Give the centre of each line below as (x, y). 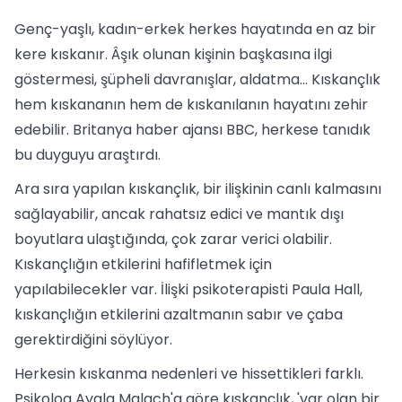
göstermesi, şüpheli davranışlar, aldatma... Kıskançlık (197, 79)
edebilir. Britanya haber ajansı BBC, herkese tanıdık (192, 130)
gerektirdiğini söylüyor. (93, 340)
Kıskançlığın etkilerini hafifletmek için (143, 264)
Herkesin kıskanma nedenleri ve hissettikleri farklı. (189, 374)
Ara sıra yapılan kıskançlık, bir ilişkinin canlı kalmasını (198, 189)
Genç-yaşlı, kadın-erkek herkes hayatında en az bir (195, 29)
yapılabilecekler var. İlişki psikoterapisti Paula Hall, (188, 289)
